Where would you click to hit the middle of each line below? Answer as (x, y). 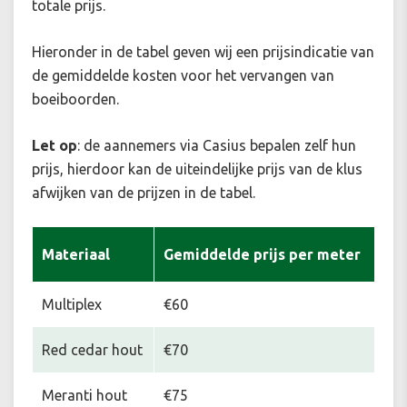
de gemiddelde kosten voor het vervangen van (183, 76)
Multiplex (72, 305)
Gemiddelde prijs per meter (262, 255)
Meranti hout (84, 396)
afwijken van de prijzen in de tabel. (144, 193)
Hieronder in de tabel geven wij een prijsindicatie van (203, 52)
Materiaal (76, 255)
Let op (55, 146)
